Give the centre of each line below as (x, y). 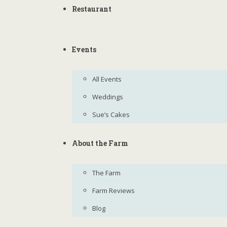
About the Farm (100, 143)
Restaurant (92, 9)
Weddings (108, 97)
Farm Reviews (113, 191)
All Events (107, 79)
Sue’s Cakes (111, 115)
